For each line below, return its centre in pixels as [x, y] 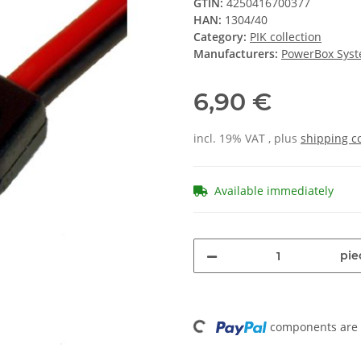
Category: [222, 37]
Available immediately [274, 191]
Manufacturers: [236, 54]
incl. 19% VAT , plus [247, 139]
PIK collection [286, 37]
